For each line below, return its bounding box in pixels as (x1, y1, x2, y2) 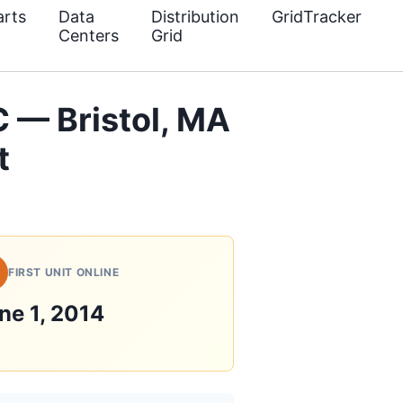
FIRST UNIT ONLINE (8, 265, 120, 279)
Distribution (151, 7, 239, 26)
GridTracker (272, 7, 362, 26)
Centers (58, 26, 119, 45)
